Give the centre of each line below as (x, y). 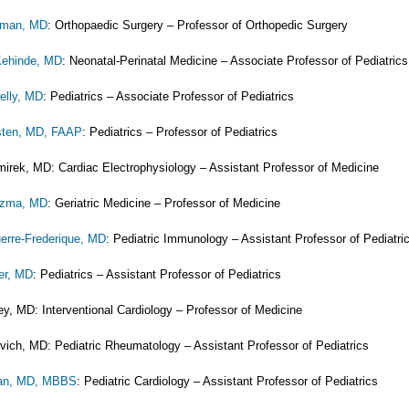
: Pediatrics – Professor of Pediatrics (180, 132)
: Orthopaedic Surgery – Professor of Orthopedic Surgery (198, 25)
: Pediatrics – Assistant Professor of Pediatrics (157, 274)
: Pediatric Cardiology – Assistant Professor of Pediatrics (227, 381)
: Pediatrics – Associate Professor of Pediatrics (168, 96)
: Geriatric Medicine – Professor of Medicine (164, 203)
